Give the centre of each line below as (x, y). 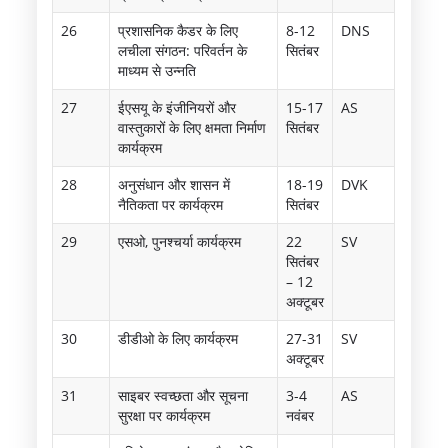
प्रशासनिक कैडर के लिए (178, 30)
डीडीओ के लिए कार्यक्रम (178, 338)
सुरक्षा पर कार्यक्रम (164, 415)
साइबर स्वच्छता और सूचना (183, 395)
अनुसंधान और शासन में (174, 184)
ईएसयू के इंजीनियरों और (177, 107)
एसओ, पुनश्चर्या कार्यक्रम (180, 241)
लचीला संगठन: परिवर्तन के (183, 50)
